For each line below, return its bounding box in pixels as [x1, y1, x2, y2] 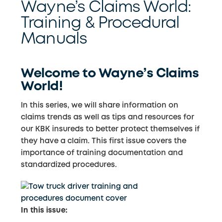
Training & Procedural [21, 16, 180, 31]
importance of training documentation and [21, 150, 183, 157]
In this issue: [21, 207, 68, 214]
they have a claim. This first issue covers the [21, 138, 187, 145]
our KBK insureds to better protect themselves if [21, 126, 200, 133]
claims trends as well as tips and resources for [21, 114, 195, 121]
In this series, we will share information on [21, 102, 179, 110]
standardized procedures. [21, 162, 117, 169]
